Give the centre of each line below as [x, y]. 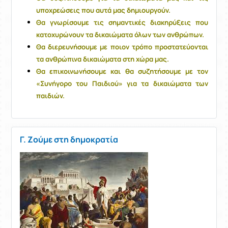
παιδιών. [50, 96]
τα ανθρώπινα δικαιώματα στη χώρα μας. [103, 59]
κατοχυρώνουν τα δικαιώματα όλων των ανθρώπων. [120, 35]
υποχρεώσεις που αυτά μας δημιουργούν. [103, 10]
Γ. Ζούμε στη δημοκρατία [69, 140]
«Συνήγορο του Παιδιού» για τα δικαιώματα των [122, 84]
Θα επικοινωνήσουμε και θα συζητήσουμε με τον [122, 72]
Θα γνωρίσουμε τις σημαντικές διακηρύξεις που [122, 23]
